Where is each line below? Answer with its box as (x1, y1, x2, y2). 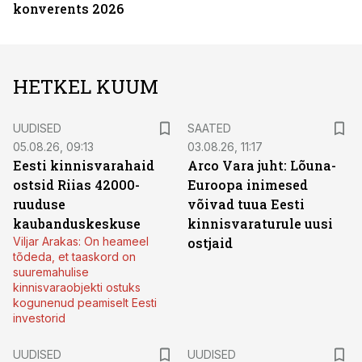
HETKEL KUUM (13, 74, 158, 99)
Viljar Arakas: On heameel (13, 234, 149, 248)
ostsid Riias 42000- (13, 176, 140, 193)
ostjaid (187, 234, 233, 251)
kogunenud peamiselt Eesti (13, 296, 157, 309)
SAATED (187, 121, 231, 135)
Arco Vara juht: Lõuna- (187, 157, 336, 174)
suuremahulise (13, 265, 89, 279)
